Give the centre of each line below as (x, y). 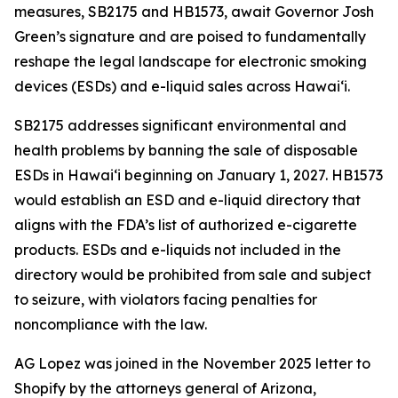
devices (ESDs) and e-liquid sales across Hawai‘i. (184, 86)
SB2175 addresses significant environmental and (180, 125)
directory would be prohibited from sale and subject (193, 275)
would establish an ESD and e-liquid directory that (187, 200)
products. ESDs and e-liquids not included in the (178, 250)
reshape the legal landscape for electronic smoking (191, 61)
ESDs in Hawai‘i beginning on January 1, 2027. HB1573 (199, 175)
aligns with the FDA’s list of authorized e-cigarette (186, 225)
